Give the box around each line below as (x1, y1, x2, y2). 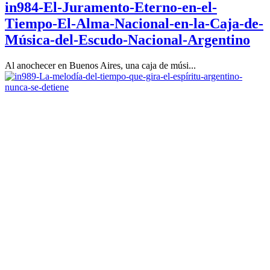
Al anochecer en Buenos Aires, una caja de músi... (5, 60, 196, 71)
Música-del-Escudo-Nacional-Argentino (5, 32, 250, 48)
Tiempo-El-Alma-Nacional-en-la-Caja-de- (5, 16, 263, 32)
